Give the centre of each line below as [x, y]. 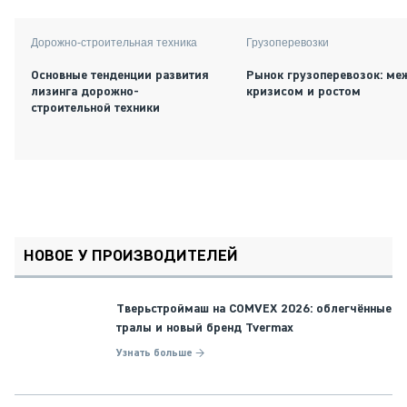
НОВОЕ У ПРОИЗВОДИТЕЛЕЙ [131, 256]
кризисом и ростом [305, 91]
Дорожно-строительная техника [114, 42]
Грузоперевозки [288, 42]
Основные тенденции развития [120, 75]
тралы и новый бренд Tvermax [205, 328]
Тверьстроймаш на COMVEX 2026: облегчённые [254, 308]
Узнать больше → [161, 353]
